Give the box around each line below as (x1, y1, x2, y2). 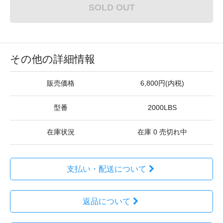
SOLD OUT (88, 2, 135, 12)
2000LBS (148, 104, 177, 111)
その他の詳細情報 (10, 53, 95, 65)
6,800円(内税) (140, 80, 184, 87)
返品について (82, 197, 130, 206)
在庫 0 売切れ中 (137, 128, 187, 136)
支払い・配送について (66, 165, 146, 173)
